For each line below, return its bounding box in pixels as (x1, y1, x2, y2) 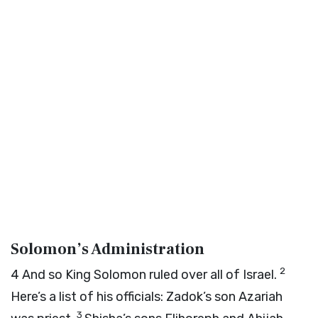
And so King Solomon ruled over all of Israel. (22, 267, 280, 283)
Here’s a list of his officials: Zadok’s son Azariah (11, 289, 283, 305)
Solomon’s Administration (11, 239, 204, 259)
